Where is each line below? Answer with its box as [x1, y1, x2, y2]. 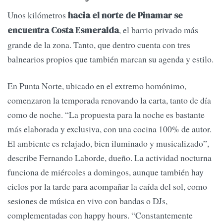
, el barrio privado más [119, 24, 198, 36]
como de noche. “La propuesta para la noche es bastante [7, 108, 205, 120]
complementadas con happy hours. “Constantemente [7, 209, 193, 221]
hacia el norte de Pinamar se [68, 9, 183, 22]
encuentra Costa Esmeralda [7, 24, 119, 37]
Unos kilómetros [7, 9, 68, 21]
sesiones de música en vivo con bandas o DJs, [7, 194, 167, 207]
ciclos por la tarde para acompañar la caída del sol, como [7, 180, 207, 192]
